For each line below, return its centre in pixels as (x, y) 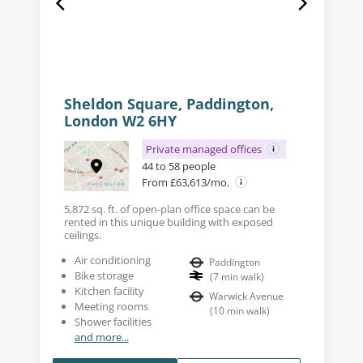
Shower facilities (113, 322)
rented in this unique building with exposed (168, 222)
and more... (101, 337)
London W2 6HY (120, 121)
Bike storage (104, 276)
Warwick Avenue (246, 297)
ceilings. (82, 235)
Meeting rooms (111, 307)
